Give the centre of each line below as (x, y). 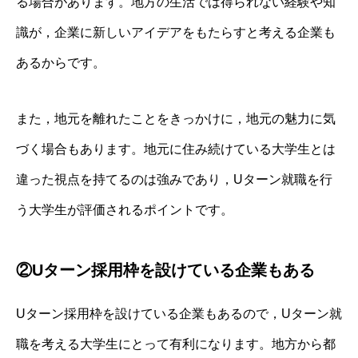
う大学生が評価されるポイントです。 (125, 209)
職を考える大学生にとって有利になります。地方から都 (176, 344)
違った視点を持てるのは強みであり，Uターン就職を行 (174, 179)
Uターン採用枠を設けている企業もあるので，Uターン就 (179, 313)
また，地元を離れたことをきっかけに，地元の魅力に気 (176, 118)
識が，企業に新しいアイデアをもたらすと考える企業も (176, 32)
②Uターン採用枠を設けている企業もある (165, 270)
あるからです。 (61, 62)
